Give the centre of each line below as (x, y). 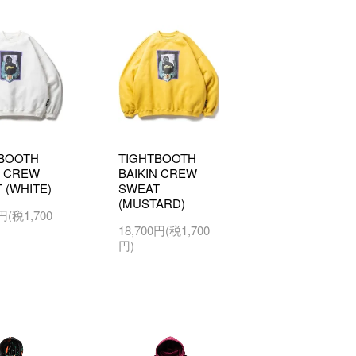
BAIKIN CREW (157, 172)
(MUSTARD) (151, 203)
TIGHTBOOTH (157, 157)
